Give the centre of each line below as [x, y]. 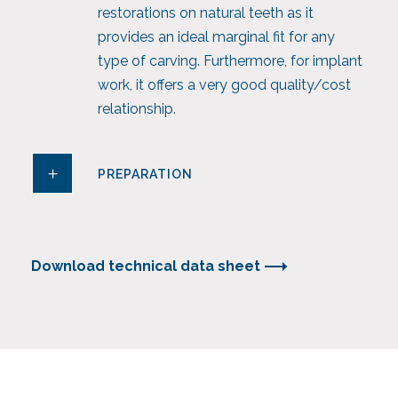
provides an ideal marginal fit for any [216, 37]
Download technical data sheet [146, 267]
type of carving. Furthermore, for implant [230, 61]
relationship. [137, 109]
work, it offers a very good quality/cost [224, 85]
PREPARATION [145, 175]
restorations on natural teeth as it [206, 13]
